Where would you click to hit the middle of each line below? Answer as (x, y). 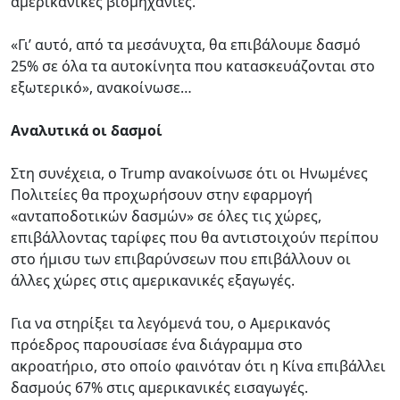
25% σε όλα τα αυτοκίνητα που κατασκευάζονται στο (193, 66)
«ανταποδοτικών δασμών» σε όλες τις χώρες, (166, 216)
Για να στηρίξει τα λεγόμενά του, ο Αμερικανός (171, 323)
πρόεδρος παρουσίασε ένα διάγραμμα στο (157, 344)
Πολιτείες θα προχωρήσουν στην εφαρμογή (162, 194)
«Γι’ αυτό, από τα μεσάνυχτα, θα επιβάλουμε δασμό (186, 44)
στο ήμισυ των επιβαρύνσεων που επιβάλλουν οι (181, 258)
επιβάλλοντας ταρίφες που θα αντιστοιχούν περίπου (195, 237)
